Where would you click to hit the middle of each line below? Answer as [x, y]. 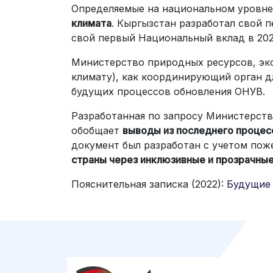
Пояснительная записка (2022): [149, 184]
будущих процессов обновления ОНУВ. [168, 91]
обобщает [97, 130]
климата [91, 23]
